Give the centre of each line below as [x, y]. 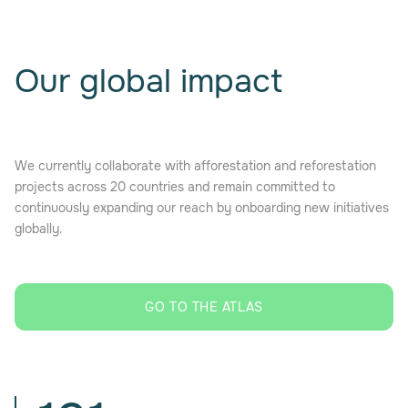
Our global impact [148, 81]
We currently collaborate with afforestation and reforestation [195, 165]
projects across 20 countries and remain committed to [175, 186]
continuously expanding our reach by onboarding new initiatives [202, 207]
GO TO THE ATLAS [204, 306]
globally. [39, 228]
